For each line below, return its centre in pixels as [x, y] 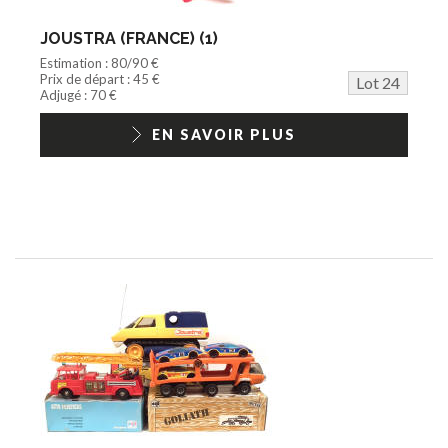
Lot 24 [378, 82]
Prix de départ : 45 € [100, 78]
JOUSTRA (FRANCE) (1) [129, 38]
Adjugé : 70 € [78, 94]
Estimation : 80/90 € [99, 62]
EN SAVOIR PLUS [224, 134]
